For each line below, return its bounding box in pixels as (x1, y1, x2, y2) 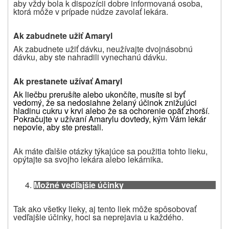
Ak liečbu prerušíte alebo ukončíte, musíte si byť (13, 88, 185, 100)
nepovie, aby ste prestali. (13, 121, 103, 133)
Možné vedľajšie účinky (34, 178, 124, 191)
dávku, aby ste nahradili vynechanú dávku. (13, 51, 167, 63)
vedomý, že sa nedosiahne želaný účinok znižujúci (13, 96, 197, 108)
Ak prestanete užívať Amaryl (13, 75, 122, 87)
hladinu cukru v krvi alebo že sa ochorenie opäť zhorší (13, 104, 208, 117)
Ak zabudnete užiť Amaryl (13, 29, 112, 41)
